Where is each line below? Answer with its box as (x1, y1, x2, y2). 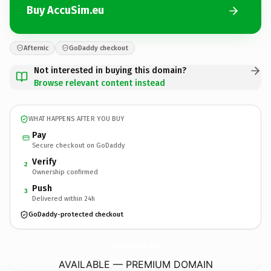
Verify (32, 156, 56, 167)
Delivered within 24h (32, 194, 95, 203)
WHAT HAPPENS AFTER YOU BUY (28, 115, 125, 123)
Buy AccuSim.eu (27, 4, 104, 17)
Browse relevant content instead (34, 77, 165, 88)
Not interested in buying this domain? (34, 65, 186, 76)
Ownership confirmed (32, 168, 98, 176)
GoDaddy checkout (69, 44, 128, 52)
